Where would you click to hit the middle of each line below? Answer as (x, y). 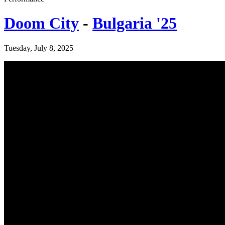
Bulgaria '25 (135, 23)
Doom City (41, 23)
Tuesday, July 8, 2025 (39, 48)
